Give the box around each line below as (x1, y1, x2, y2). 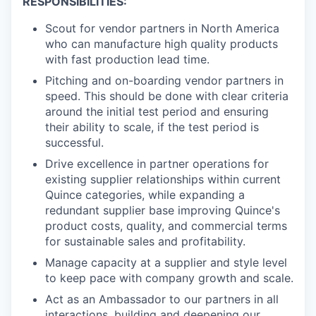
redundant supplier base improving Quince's (45, 203, 280, 217)
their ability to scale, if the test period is (45, 120, 259, 134)
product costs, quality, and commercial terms (45, 219, 287, 233)
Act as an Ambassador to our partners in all (45, 292, 279, 306)
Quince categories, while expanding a (45, 188, 245, 202)
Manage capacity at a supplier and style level (45, 255, 287, 269)
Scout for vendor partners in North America (45, 21, 279, 35)
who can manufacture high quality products (45, 37, 278, 51)
